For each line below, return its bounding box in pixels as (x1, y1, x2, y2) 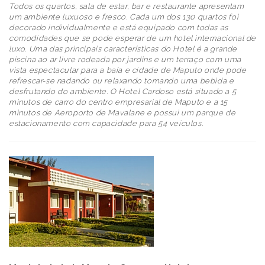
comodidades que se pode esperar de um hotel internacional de (9, 33, 257, 43)
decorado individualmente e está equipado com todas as (9, 22, 228, 32)
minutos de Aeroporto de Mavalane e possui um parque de (9, 108, 236, 117)
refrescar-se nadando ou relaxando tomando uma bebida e (9, 76, 234, 85)
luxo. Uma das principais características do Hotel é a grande (9, 44, 238, 53)
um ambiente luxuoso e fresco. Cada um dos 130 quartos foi (9, 12, 239, 21)
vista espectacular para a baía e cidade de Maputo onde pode (9, 65, 247, 75)
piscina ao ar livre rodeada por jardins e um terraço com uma (9, 54, 242, 64)
